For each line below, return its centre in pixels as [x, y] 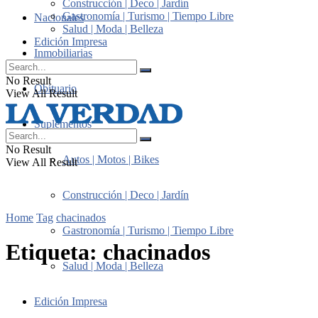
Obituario [55, 88]
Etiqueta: [54, 252]
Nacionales [59, 17]
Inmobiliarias [63, 53]
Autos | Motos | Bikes [111, 159]
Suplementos [63, 124]
